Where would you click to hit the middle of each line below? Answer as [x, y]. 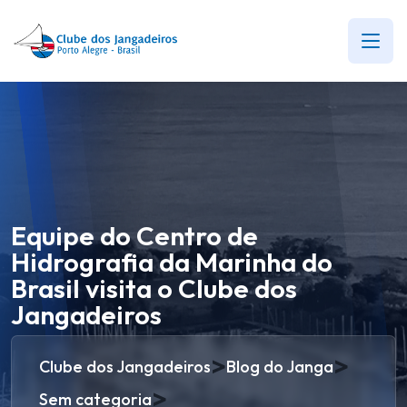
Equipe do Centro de [134, 236]
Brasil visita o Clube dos [154, 288]
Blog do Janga [280, 366]
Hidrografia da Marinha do [172, 262]
